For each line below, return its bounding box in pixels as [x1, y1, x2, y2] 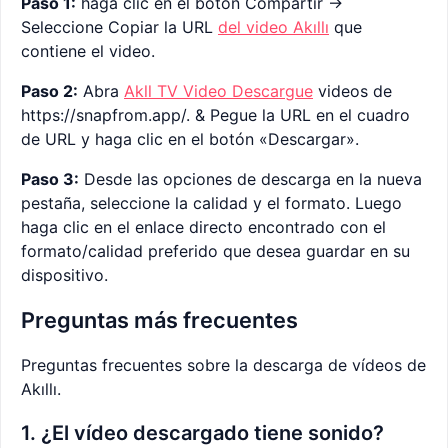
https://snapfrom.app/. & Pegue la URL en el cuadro [21, 105, 410, 126]
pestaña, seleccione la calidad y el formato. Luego [21, 193, 402, 214]
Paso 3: [21, 169, 79, 190]
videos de [313, 81, 392, 102]
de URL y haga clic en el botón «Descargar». [21, 129, 359, 150]
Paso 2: [21, 81, 78, 102]
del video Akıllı [218, 17, 329, 38]
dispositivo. [21, 265, 108, 286]
